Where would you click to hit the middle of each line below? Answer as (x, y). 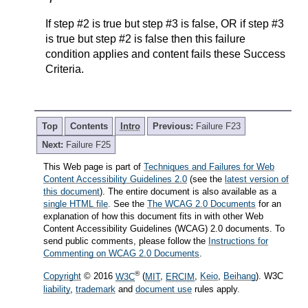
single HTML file (76, 204)
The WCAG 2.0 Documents (201, 204)
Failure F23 (218, 126)
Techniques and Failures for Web (209, 167)
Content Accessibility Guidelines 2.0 (115, 179)
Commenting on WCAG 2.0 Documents (121, 254)
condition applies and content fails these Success (165, 54)
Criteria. (65, 69)
